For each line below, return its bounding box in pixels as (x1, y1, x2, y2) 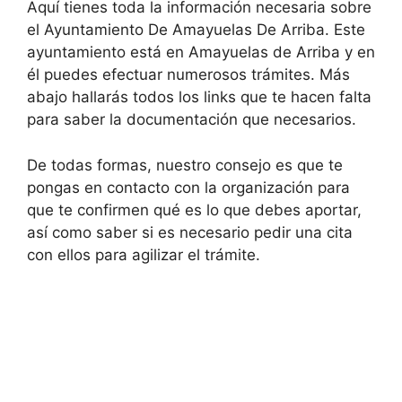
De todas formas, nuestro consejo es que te (27, 155, 343, 174)
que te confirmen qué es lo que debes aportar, (27, 200, 362, 219)
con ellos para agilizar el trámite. (27, 245, 260, 264)
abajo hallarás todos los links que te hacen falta (27, 88, 371, 106)
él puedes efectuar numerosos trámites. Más (27, 66, 350, 83)
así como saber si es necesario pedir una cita (27, 223, 353, 241)
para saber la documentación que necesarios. (27, 110, 356, 128)
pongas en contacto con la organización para (27, 178, 350, 197)
